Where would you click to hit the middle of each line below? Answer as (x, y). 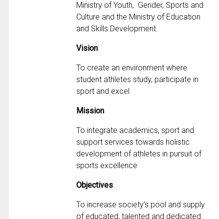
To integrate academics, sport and (135, 131)
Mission (90, 111)
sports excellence (107, 166)
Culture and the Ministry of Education (139, 17)
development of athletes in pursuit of (139, 154)
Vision (87, 48)
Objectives (95, 185)
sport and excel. (104, 91)
